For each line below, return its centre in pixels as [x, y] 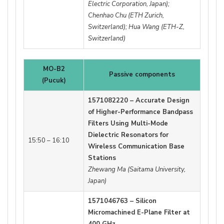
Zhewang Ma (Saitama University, [137, 169]
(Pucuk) [54, 80]
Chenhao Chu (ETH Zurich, [126, 15]
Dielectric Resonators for [128, 135]
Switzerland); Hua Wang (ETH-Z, [136, 27]
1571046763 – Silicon [122, 201]
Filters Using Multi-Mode [128, 123]
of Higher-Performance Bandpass [140, 112]
